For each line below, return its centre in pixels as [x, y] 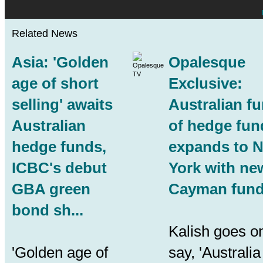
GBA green [51, 189]
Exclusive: [205, 83]
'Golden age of [60, 252]
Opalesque [207, 62]
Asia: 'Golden [60, 62]
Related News [45, 33]
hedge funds [57, 146]
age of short [55, 83]
